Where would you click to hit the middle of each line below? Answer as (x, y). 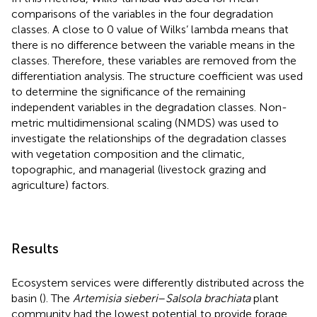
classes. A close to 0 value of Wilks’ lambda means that (150, 30)
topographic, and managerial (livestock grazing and (139, 170)
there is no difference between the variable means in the (153, 45)
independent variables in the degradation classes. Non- (149, 108)
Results (35, 249)
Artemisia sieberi (115, 299)
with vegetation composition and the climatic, (128, 154)
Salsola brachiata (208, 299)
